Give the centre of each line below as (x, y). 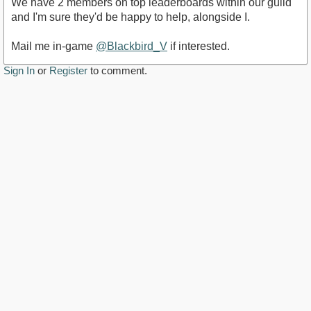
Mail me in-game (53, 47)
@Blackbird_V (132, 47)
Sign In (19, 71)
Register (68, 71)
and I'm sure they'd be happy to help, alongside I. (131, 17)
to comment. (117, 71)
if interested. (199, 47)
